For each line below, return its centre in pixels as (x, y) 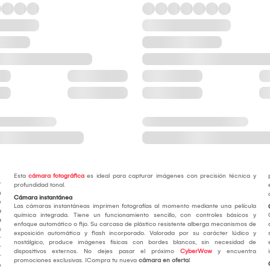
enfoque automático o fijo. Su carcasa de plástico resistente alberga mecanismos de (135, 224)
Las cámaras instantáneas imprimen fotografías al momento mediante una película (135, 206)
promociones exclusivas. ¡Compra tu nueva (76, 261)
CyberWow (196, 252)
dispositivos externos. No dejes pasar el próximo (97, 252)
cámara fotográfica (56, 176)
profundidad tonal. (39, 185)
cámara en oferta (163, 261)
